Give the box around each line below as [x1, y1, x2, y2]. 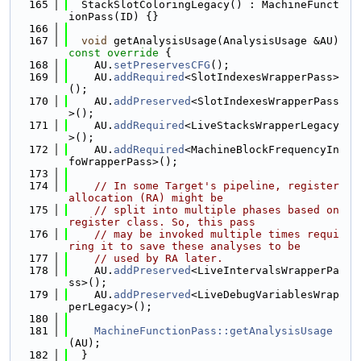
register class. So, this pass [68, 216, 255, 228]
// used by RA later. [94, 252, 223, 264]
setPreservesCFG [114, 59, 210, 71]
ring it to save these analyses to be [68, 240, 301, 252]
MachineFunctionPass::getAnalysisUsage [94, 325, 333, 337]
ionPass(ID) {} [68, 10, 159, 23]
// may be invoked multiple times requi [94, 228, 339, 240]
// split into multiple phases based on [94, 204, 339, 216]
